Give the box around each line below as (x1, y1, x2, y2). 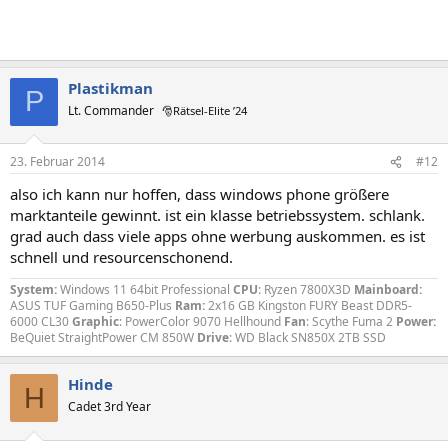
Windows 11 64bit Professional (60, 281, 233, 298)
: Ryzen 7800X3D (258, 281, 354, 298)
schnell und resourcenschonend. (10, 247, 233, 267)
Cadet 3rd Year (68, 398, 151, 415)
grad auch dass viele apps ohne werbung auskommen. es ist (10, 226, 425, 246)
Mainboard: (354, 281, 422, 298)
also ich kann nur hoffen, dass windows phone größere (10, 184, 389, 204)
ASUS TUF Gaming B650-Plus (10, 297, 175, 314)
